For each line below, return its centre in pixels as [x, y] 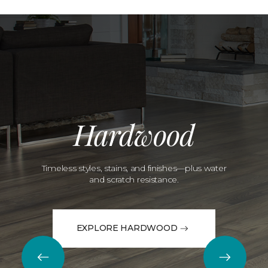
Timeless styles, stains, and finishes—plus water [134, 168]
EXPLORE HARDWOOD [127, 228]
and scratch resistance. [134, 179]
